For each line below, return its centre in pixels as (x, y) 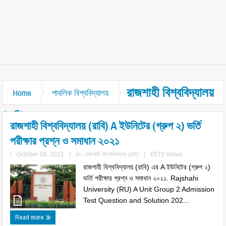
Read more (31, 217)
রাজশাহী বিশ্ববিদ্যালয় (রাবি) (112, 154)
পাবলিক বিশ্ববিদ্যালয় (80, 93)
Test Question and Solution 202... (136, 200)
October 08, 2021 (41, 154)
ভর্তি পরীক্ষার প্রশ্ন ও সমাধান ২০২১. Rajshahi (141, 178)
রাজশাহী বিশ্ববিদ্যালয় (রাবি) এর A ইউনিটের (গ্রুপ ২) (147, 167)
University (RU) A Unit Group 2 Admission (149, 189)
